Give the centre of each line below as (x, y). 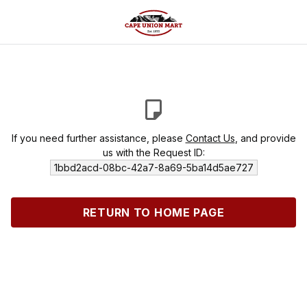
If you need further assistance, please (98, 138)
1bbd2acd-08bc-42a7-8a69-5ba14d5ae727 (153, 168)
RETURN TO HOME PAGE (153, 212)
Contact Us (210, 138)
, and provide (265, 138)
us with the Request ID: (153, 152)
